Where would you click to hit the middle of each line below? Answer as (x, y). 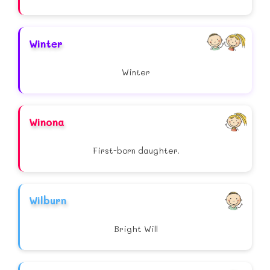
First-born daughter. (136, 151)
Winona (47, 122)
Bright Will (136, 229)
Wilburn (48, 200)
